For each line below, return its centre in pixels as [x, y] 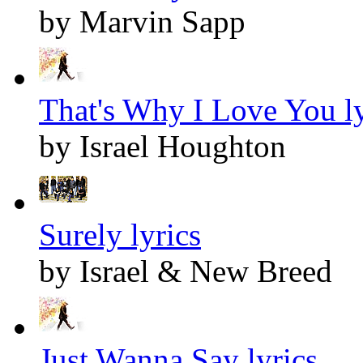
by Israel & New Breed [186, 271]
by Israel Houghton [162, 147]
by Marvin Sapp [142, 22]
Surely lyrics [120, 235]
